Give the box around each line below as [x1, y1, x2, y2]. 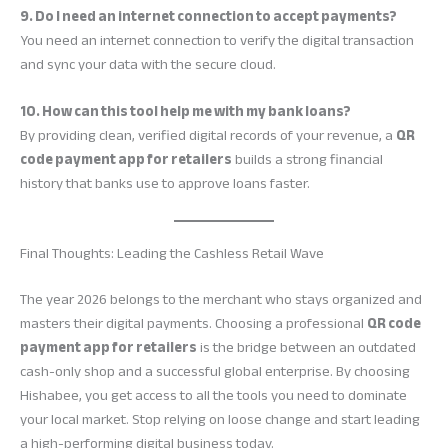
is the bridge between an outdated [197, 333, 416, 361]
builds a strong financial [232, 146, 383, 174]
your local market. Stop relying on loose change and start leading [20, 405, 420, 433]
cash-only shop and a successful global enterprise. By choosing [20, 357, 410, 385]
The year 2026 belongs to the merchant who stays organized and [20, 285, 422, 313]
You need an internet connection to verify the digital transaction [20, 27, 414, 55]
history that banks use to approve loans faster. [20, 170, 310, 198]
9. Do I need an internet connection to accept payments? [20, 3, 397, 31]
